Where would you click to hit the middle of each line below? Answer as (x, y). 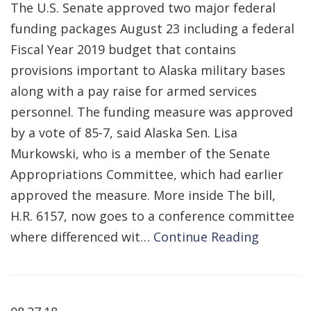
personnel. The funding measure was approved (152, 112)
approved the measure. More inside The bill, (143, 195)
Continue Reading (206, 237)
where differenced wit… (82, 237)
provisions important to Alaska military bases (148, 70)
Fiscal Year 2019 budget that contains (123, 49)
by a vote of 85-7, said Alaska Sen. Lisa (124, 133)
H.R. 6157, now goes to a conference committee (152, 216)
